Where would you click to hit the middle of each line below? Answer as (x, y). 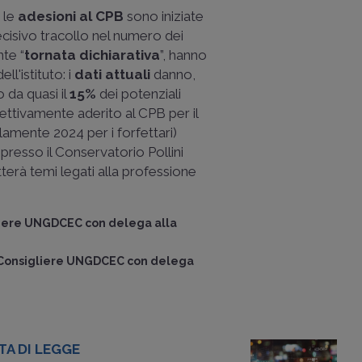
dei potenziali (139, 94)
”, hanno (183, 55)
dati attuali (112, 74)
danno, (173, 74)
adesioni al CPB (71, 16)
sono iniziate (164, 16)
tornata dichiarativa (92, 55)
